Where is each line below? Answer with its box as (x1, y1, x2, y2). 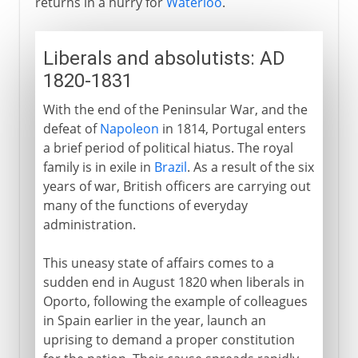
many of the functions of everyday (42, 196, 248, 214)
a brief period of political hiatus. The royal (42, 138, 293, 157)
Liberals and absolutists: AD (42, 46, 285, 70)
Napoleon (99, 119, 159, 137)
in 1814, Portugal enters (158, 119, 306, 137)
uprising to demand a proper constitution (42, 330, 295, 348)
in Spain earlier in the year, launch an (42, 311, 266, 329)
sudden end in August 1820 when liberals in (42, 272, 304, 291)
